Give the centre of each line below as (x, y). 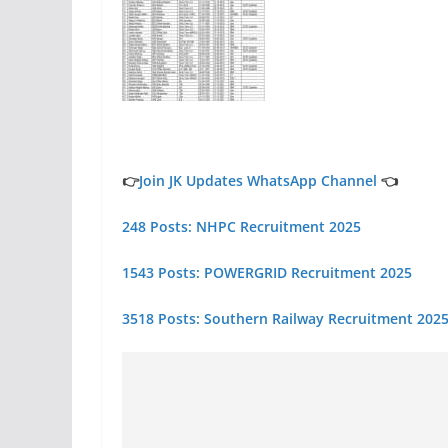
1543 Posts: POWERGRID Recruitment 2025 (267, 272)
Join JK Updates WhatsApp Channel (258, 180)
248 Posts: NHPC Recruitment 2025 (243, 226)
